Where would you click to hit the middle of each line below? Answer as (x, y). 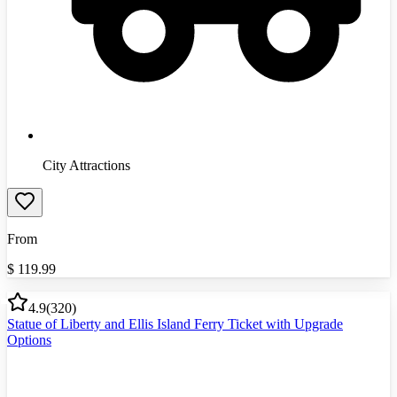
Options (29, 339)
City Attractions (86, 165)
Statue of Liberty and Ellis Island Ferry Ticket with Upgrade (175, 323)
